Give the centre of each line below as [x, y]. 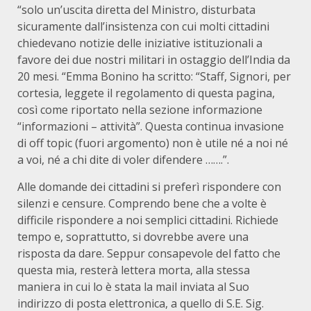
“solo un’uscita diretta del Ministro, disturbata [136, 10]
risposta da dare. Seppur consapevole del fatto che [149, 253]
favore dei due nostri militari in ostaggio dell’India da [154, 60]
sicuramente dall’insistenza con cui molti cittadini [143, 26]
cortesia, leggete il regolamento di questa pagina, [146, 93]
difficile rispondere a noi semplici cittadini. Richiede [148, 220]
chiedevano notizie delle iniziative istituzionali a [140, 43]
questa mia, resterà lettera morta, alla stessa [134, 270]
